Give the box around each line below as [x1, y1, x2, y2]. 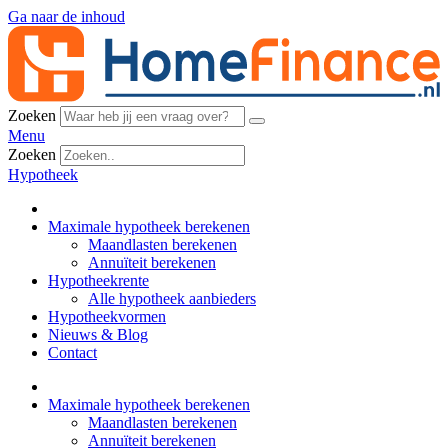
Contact [48, 344, 97, 362]
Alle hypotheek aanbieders [88, 290, 256, 308]
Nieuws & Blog [48, 326, 148, 344]
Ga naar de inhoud [8, 8, 125, 25]
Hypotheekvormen [48, 308, 166, 326]
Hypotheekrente [48, 272, 149, 290]
